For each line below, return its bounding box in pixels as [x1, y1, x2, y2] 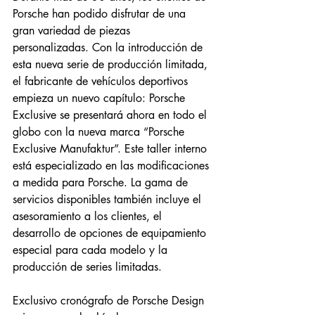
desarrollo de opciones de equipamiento [13, 226, 210, 240]
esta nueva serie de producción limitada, [13, 57, 211, 72]
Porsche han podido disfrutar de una [13, 6, 189, 21]
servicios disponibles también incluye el [13, 192, 205, 207]
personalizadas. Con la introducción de [13, 40, 206, 55]
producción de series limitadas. [13, 259, 162, 274]
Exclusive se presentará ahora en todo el [13, 108, 210, 122]
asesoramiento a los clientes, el [13, 209, 165, 224]
